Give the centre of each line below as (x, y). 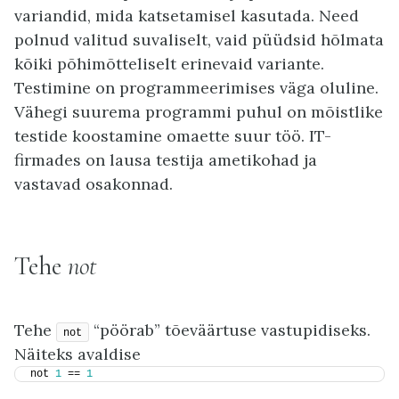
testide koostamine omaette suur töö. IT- (173, 136)
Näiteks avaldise (77, 354)
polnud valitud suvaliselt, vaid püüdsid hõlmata (199, 40)
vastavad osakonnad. (94, 184)
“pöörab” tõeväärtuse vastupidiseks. (230, 330)
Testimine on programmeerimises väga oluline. (196, 88)
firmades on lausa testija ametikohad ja (166, 160)
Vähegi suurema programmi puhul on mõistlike (199, 112)
